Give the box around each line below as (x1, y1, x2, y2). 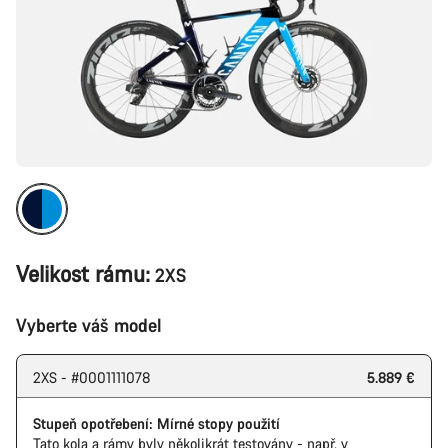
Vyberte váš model (16, 313, 162, 337)
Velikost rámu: (16, 259, 150, 288)
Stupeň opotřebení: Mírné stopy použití (33, 414, 280, 433)
